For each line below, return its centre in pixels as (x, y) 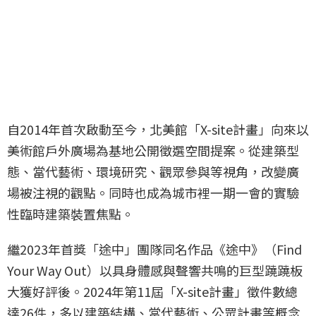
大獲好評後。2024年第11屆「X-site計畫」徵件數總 (152, 292)
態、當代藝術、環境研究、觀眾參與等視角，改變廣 (153, 172)
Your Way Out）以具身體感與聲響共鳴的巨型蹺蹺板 (155, 271)
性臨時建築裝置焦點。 (71, 214)
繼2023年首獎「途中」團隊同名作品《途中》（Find (154, 249)
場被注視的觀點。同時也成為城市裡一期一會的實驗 (153, 193)
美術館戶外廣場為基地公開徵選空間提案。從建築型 (153, 151)
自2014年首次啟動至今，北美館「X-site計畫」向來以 (158, 129)
